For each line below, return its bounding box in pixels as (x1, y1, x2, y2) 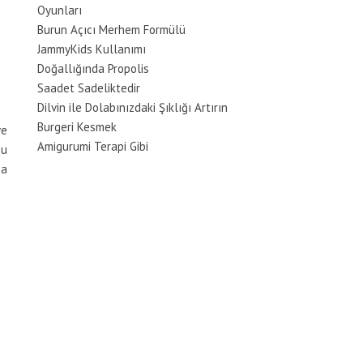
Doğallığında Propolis (37, 61, 149, 76)
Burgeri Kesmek (37, 119, 117, 135)
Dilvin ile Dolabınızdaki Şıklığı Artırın (37, 100, 228, 115)
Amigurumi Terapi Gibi (37, 139, 148, 154)
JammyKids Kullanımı (37, 41, 146, 57)
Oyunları (37, 2, 82, 18)
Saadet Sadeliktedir (37, 80, 140, 96)
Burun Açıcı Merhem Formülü (37, 22, 186, 37)
